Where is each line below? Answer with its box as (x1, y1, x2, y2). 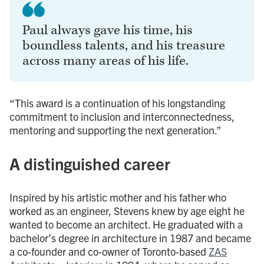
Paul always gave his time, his (22, 21, 193, 39)
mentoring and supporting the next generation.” (9, 123, 222, 137)
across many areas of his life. (22, 52, 189, 70)
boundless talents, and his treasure (22, 37, 225, 54)
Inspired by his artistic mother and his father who (9, 190, 226, 204)
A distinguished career (9, 152, 170, 174)
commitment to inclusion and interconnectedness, (9, 109, 235, 123)
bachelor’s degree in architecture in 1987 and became (9, 230, 251, 245)
